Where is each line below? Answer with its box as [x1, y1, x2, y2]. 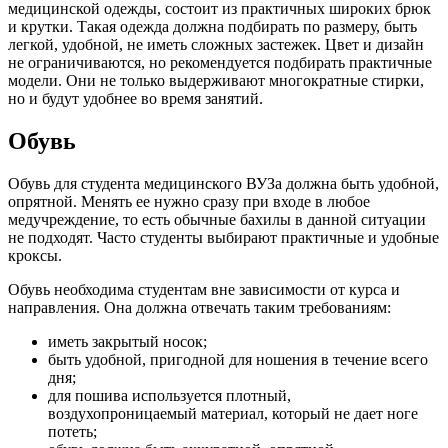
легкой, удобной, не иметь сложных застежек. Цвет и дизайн [8, 35, 424, 53]
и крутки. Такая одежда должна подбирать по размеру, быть [8, 17, 417, 35]
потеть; [48, 422, 97, 440]
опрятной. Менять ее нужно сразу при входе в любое [8, 192, 370, 210]
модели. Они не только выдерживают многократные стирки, [8, 71, 424, 89]
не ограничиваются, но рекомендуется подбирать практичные [8, 53, 432, 71]
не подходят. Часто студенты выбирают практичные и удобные [8, 228, 439, 246]
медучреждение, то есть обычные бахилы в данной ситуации [8, 210, 426, 228]
